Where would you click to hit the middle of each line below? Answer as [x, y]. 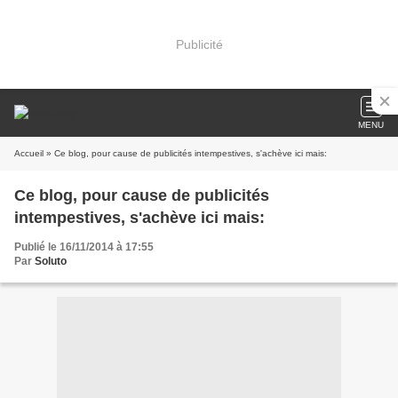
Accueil [29, 153]
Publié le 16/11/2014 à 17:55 [84, 247]
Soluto [51, 261]
